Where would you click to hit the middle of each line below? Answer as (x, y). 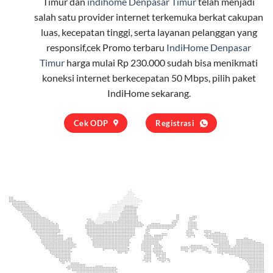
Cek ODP (91, 123)
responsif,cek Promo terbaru (106, 47)
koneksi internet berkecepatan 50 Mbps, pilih (137, 77)
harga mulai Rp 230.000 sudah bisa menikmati (161, 62)
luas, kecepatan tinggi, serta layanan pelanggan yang (149, 32)
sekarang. (170, 93)
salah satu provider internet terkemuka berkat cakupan (149, 16)
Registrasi (175, 123)
